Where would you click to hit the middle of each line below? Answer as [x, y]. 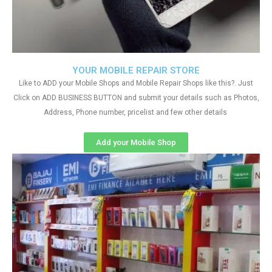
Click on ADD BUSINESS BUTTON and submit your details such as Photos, [136, 98]
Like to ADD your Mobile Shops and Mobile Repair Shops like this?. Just [136, 83]
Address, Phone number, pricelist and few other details [136, 112]
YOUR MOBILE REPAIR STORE [136, 70]
